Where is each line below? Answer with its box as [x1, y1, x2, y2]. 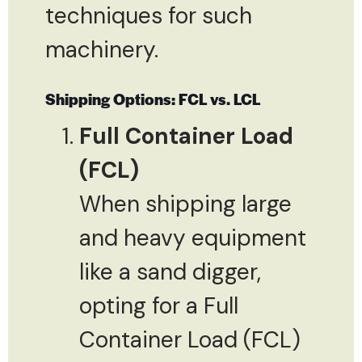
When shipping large [79, 188, 292, 219]
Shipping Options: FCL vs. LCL [45, 87, 261, 110]
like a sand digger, [79, 256, 261, 287]
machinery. [45, 34, 158, 65]
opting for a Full [79, 290, 238, 321]
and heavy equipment [79, 222, 306, 253]
